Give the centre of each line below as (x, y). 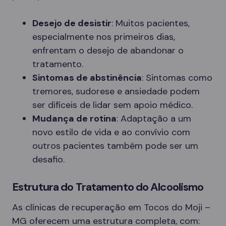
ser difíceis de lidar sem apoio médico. (112, 105)
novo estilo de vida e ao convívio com (111, 132)
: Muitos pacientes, (151, 23)
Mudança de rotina (74, 118)
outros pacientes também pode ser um (115, 146)
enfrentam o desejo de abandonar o (108, 50)
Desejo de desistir (72, 23)
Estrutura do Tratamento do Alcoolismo (108, 187)
